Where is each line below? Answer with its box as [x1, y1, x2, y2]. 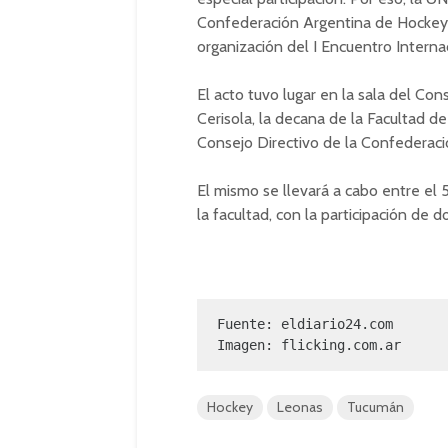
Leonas [277, 398, 323, 416]
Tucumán [347, 398, 404, 416]
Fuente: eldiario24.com [217, 316, 393, 332]
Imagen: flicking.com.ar [217, 337, 401, 353]
